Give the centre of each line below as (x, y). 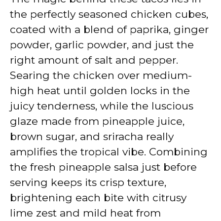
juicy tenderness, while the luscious (102, 106)
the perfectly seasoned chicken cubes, (109, 14)
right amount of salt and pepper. (94, 60)
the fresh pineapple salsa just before (103, 167)
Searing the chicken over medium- (101, 75)
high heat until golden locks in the (100, 90)
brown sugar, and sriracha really (92, 136)
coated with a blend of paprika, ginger (109, 29)
